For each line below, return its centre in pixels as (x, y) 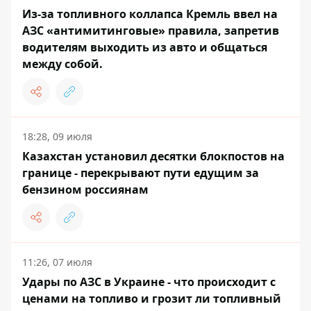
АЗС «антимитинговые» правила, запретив (151, 31)
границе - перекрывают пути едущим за (141, 173)
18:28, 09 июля (57, 137)
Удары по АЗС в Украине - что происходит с (149, 282)
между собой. (62, 64)
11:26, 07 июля (57, 262)
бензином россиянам (85, 190)
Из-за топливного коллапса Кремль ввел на (150, 14)
